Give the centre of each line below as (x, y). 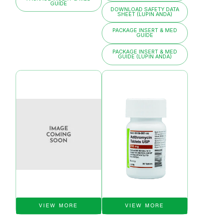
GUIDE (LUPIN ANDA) (145, 56)
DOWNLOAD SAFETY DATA (145, 9)
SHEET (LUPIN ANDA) (145, 14)
